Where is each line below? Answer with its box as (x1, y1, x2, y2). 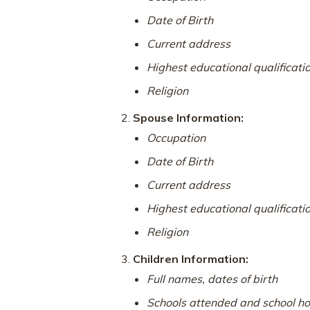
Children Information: (133, 251, 248, 266)
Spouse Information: (133, 110, 244, 125)
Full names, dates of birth (147, 271, 277, 286)
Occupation (147, 130, 206, 145)
